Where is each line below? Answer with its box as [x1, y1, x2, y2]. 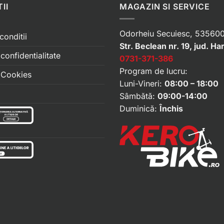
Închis [159, 103, 183, 114]
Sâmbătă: [119, 91, 157, 101]
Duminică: [119, 103, 159, 114]
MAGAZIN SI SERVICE [119, 1, 210, 11]
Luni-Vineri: [119, 78, 164, 89]
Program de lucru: [119, 66, 187, 76]
